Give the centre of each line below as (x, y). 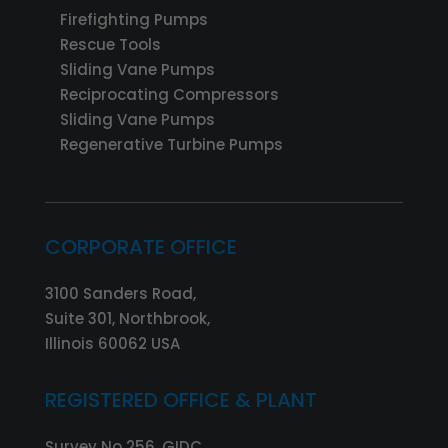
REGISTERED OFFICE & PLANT (180, 399)
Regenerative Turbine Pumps (171, 144)
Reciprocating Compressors (169, 94)
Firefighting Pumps (133, 19)
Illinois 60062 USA (112, 343)
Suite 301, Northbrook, (127, 318)
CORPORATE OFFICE (140, 246)
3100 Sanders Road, (120, 293)
